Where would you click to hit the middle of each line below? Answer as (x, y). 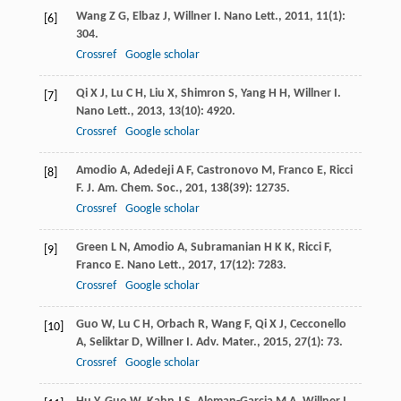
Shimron (203, 94)
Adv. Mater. (226, 343)
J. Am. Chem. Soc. (132, 189)
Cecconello (318, 325)
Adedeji (153, 171)
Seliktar (109, 343)
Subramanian (226, 248)
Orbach (175, 325)
